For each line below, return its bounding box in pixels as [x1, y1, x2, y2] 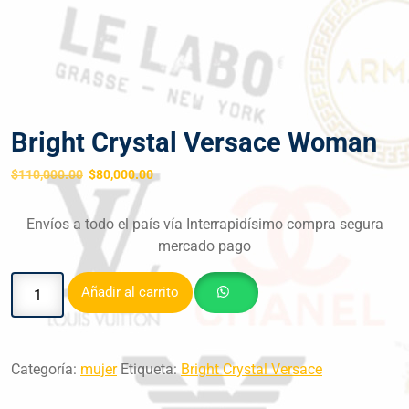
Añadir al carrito [81, 284, 180, 301]
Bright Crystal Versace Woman [11, 127, 377, 159]
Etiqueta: [121, 361, 181, 379]
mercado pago [158, 237, 251, 256]
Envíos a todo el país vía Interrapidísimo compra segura [26, 215, 383, 234]
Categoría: [11, 361, 80, 379]
